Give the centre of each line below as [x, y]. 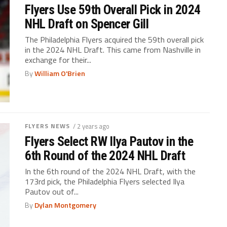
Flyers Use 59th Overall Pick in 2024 [113, 10]
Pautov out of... [52, 191]
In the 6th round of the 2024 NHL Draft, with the [110, 171]
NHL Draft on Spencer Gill [87, 24]
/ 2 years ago [91, 126]
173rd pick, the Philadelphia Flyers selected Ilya [105, 181]
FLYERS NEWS [48, 126]
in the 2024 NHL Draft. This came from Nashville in [113, 50]
